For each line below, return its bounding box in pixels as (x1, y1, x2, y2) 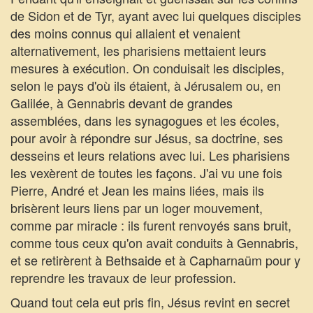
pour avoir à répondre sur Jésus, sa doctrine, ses (10, 129, 283, 147)
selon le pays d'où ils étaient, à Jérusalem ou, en (10, 76, 281, 94)
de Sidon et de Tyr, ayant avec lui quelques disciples (10, 6, 301, 24)
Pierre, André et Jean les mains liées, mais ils (10, 181, 264, 199)
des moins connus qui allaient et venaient (10, 24, 240, 42)
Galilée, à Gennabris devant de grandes (10, 94, 233, 112)
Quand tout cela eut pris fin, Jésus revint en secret (10, 293, 290, 311)
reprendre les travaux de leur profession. (10, 268, 236, 286)
